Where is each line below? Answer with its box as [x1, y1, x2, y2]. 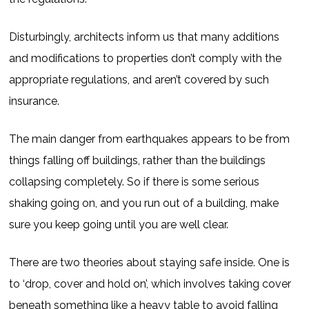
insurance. [9, 94, 60, 108]
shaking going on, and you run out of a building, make [9, 197, 279, 210]
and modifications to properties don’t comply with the [9, 52, 282, 65]
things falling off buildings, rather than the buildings [9, 154, 266, 167]
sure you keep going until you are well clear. [9, 218, 229, 231]
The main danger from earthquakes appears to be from [9, 132, 290, 146]
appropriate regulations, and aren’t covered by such [9, 73, 270, 86]
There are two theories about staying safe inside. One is [9, 256, 290, 269]
